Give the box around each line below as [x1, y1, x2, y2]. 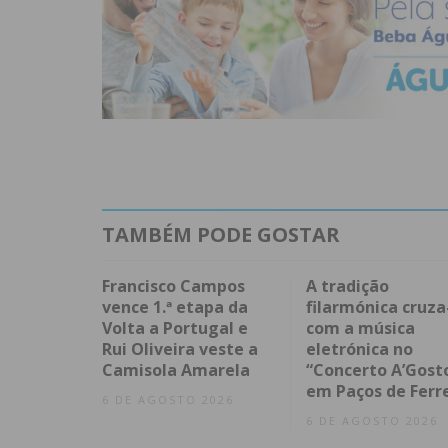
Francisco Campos [102, 275, 245, 298]
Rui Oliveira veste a [102, 338, 258, 361]
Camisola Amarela [102, 359, 250, 382]
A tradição [305, 275, 389, 298]
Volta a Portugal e [102, 317, 248, 340]
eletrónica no [305, 338, 413, 361]
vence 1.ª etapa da [102, 296, 248, 319]
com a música [305, 317, 415, 340]
